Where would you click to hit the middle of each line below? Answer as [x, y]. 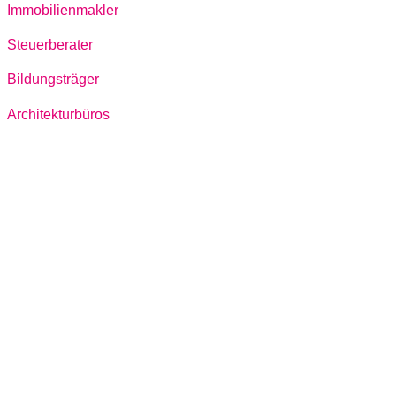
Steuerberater [50, 45]
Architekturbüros [58, 114]
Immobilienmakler [63, 10]
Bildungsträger [53, 80]
